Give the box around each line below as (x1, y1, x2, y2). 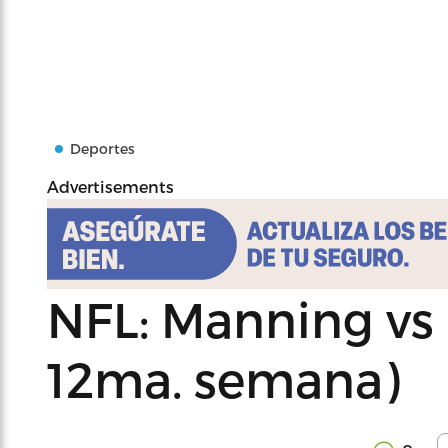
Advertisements (47, 177, 174, 196)
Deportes (70, 140, 135, 157)
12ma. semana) (47, 350, 400, 407)
